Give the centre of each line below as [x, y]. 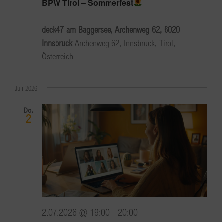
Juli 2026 [26, 88]
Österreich [57, 56]
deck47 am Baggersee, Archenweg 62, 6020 [111, 29]
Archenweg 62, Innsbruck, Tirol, [125, 42]
